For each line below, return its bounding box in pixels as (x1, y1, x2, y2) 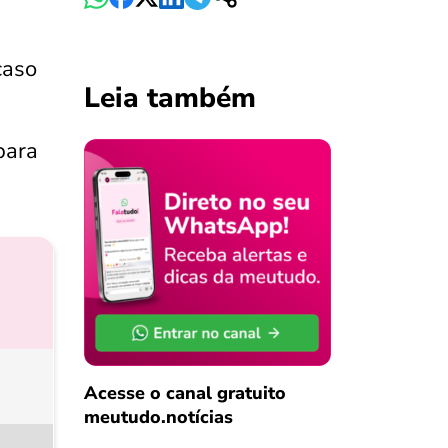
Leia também (83, 79, 256, 117)
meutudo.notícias (83, 404, 233, 429)
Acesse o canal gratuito (83, 380, 286, 405)
